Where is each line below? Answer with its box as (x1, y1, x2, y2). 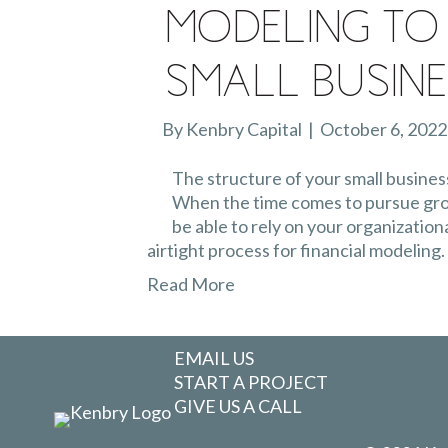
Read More (147, 272, 235, 295)
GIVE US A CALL (174, 394, 303, 417)
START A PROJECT (174, 370, 329, 393)
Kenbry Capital (186, 117, 302, 140)
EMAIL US (174, 346, 255, 369)
